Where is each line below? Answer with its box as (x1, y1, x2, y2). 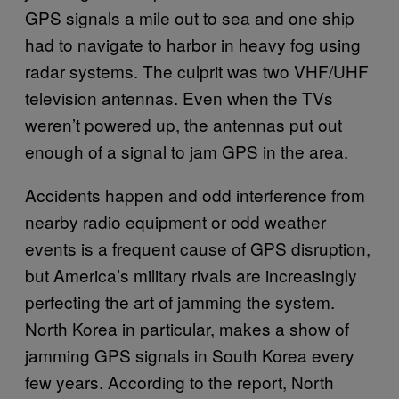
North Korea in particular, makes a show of (25, 315, 349, 340)
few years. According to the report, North (25, 369, 334, 394)
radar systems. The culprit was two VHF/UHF (25, 58, 369, 83)
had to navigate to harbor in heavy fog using (25, 31, 361, 56)
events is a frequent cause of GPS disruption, (25, 235, 370, 260)
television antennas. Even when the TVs (25, 85, 333, 110)
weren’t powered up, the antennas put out (25, 111, 342, 136)
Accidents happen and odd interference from (25, 182, 365, 207)
